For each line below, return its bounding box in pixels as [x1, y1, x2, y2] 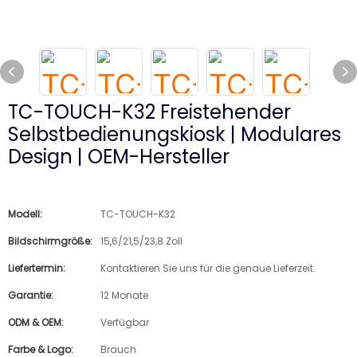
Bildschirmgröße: [8, 234, 92, 248]
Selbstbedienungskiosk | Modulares [8, 121, 341, 147]
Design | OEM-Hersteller [8, 143, 229, 170]
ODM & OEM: [8, 316, 64, 329]
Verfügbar [100, 316, 149, 329]
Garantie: [8, 288, 53, 302]
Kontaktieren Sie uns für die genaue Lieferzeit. [100, 261, 316, 275]
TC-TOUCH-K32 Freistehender [8, 99, 291, 125]
